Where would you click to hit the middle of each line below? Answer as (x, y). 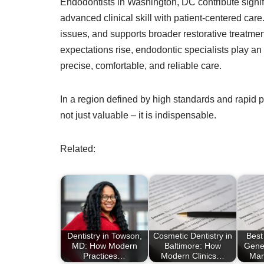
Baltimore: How (193, 246)
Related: (78, 148)
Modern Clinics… (193, 256)
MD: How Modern (104, 246)
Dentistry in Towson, (104, 236)
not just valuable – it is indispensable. (138, 115)
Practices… (104, 256)
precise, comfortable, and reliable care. (141, 65)
